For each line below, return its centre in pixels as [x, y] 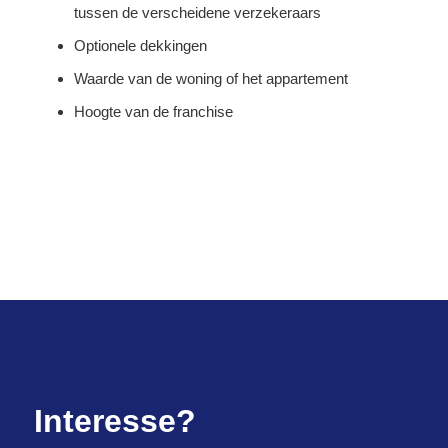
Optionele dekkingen [140, 45]
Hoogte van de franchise [153, 111]
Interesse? [114, 420]
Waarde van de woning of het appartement [210, 78]
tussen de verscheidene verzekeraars [197, 12]
